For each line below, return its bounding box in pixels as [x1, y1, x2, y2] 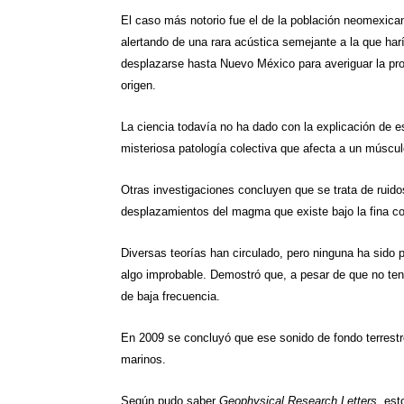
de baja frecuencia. [121, 289, 221, 303]
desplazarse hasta [121, 56, 221, 70]
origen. [121, 78, 157, 92]
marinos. [121, 352, 167, 366]
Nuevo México [220, 56, 296, 70]
